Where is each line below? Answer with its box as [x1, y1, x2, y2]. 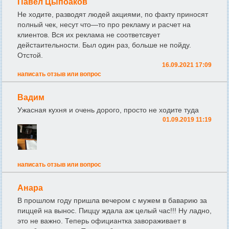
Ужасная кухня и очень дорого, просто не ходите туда [17, 106, 199, 114]
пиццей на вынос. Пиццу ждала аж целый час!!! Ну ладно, [17, 207, 212, 215]
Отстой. [17, 51, 43, 60]
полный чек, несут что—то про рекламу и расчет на [17, 20, 191, 29]
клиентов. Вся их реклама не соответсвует [17, 31, 160, 39]
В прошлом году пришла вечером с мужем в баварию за [17, 196, 207, 205]
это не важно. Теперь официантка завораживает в [17, 217, 186, 225]
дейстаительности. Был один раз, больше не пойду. [17, 41, 191, 50]
